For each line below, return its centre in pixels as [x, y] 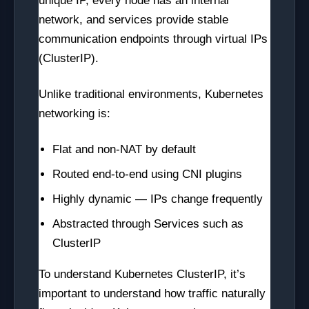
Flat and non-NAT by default [124, 149]
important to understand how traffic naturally [152, 293]
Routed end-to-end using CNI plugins [147, 174]
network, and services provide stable [133, 20]
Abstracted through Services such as [148, 224]
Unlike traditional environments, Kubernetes [151, 94]
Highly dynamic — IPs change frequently [158, 199]
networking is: [74, 113]
